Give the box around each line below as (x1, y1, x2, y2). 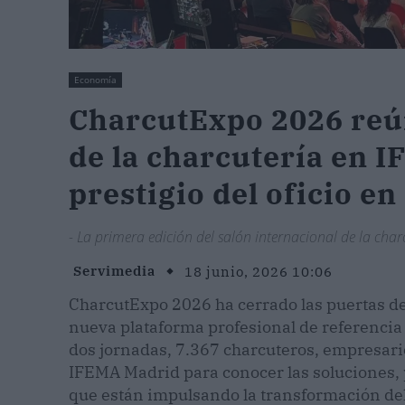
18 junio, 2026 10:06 (184, 262, 333, 280)
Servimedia (73, 262, 155, 280)
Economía (74, 72, 117, 86)
